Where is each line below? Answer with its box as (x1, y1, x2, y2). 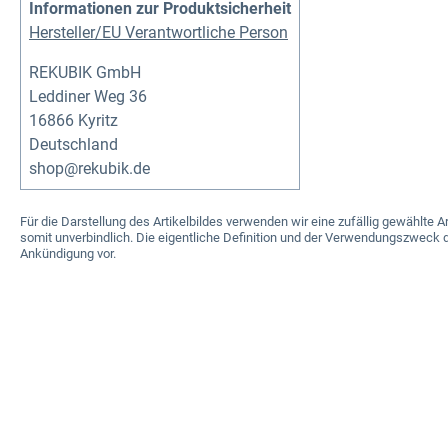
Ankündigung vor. (20, 245, 116, 261)
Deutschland (29, 134, 118, 154)
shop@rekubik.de (29, 158, 150, 178)
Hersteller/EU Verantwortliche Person (29, 22, 288, 42)
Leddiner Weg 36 (29, 86, 147, 106)
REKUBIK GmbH (29, 62, 141, 82)
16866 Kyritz (29, 110, 118, 130)
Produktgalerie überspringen (51, 412, 249, 432)
